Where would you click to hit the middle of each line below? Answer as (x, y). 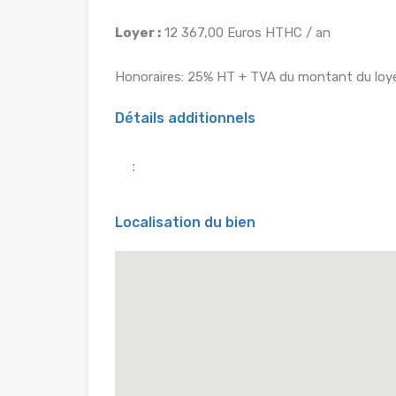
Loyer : (138, 32)
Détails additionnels (185, 118)
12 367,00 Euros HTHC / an (246, 32)
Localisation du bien (185, 222)
